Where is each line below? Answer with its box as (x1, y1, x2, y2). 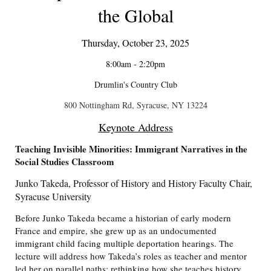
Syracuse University (15, 190, 91, 203)
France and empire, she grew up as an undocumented (15, 224, 217, 237)
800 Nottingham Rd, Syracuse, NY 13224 (64, 99, 207, 111)
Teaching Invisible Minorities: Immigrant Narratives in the (15, 142, 247, 156)
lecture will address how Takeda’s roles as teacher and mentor (15, 250, 247, 263)
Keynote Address (98, 120, 173, 135)
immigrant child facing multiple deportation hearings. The (15, 237, 233, 250)
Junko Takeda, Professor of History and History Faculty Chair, (15, 177, 252, 190)
